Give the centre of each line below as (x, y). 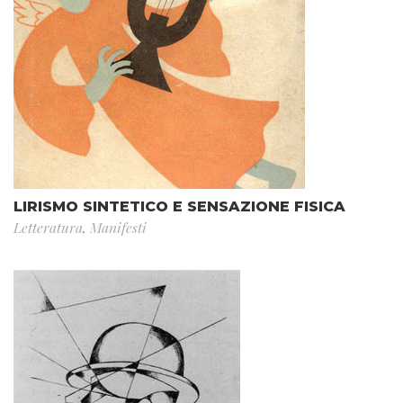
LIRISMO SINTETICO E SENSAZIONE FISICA (179, 206)
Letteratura (48, 227)
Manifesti (118, 227)
